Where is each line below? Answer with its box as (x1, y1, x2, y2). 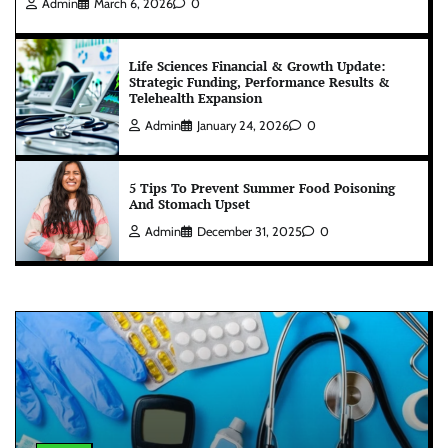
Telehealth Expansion (129, 89, 262, 107)
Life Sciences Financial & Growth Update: (129, 57, 385, 75)
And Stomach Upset (129, 195, 250, 213)
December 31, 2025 (197, 223, 302, 239)
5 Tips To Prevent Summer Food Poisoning (129, 179, 395, 197)
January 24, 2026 (197, 117, 289, 133)
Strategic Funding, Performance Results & (129, 73, 390, 91)
